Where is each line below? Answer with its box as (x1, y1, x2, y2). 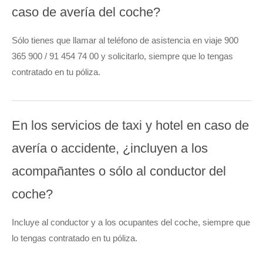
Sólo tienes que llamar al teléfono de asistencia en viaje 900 (12, 35, 238, 46)
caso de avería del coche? (12, 5, 160, 20)
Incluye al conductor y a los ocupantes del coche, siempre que (12, 217, 250, 228)
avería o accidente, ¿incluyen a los (12, 141, 208, 156)
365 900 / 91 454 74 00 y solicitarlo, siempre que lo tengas (12, 51, 233, 62)
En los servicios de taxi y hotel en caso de (12, 118, 249, 133)
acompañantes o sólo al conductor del (12, 164, 226, 179)
